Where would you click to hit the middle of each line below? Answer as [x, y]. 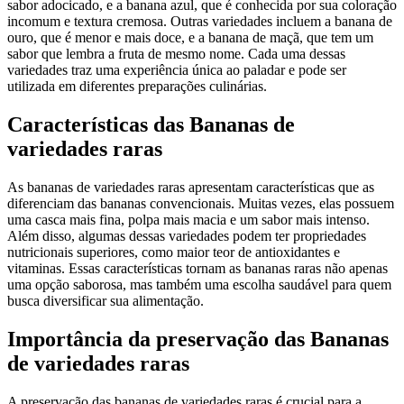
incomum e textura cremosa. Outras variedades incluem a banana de [200, 22]
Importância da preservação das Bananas [198, 339]
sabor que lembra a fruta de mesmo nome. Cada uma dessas [176, 54]
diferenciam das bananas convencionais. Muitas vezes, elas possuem [201, 203]
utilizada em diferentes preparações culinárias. [137, 87]
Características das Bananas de [151, 125]
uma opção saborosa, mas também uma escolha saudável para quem [199, 284]
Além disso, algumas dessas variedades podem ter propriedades [187, 235]
